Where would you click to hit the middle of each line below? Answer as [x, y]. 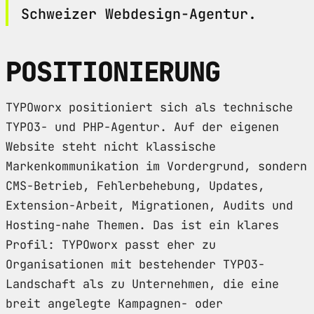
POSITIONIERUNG [113, 71]
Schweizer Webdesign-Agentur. [139, 14]
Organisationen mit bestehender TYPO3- [135, 264]
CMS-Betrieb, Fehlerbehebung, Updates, [135, 185]
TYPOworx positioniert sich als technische [149, 107]
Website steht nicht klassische [111, 146]
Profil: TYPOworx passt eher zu [111, 244]
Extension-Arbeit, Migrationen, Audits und [149, 205]
